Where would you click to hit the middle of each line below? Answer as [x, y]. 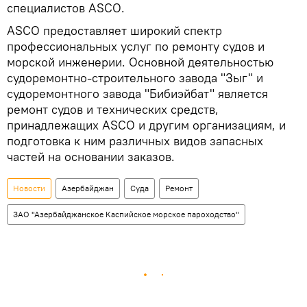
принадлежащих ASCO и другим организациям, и [146, 125]
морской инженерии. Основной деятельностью [140, 62]
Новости [29, 188]
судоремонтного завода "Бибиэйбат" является [137, 93]
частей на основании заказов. [91, 156]
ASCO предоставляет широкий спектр [114, 30]
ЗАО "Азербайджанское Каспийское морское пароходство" [126, 214]
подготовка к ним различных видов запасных [135, 140]
